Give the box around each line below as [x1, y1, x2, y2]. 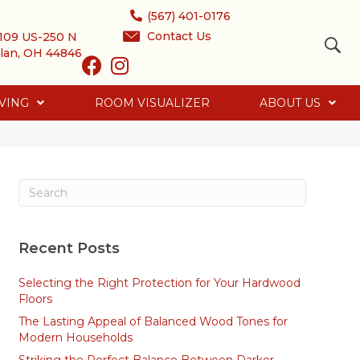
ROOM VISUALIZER [94, 96, 210, 110]
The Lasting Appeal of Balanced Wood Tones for [18, 314, 288, 329]
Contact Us [146, 29, 211, 43]
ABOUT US [260, 96, 321, 110]
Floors [18, 292, 52, 306]
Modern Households [18, 330, 133, 345]
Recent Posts [18, 239, 120, 257]
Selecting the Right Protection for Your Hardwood [18, 276, 301, 290]
